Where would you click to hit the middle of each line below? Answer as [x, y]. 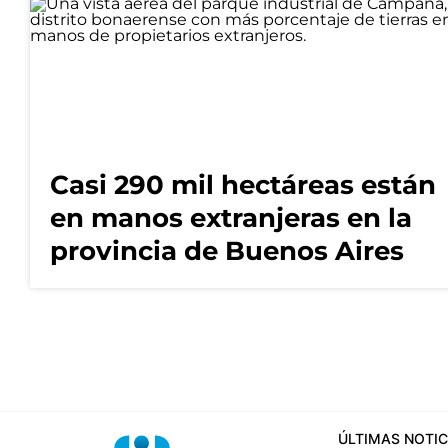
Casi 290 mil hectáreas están [243, 185]
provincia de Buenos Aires [227, 251]
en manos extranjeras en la [231, 218]
